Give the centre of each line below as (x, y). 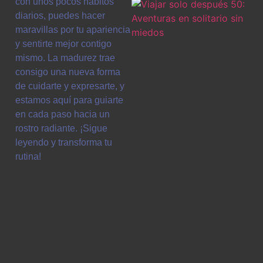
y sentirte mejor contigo (63, 44)
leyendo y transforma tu (64, 142)
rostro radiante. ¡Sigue (61, 128)
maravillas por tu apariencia (73, 30)
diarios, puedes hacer (60, 16)
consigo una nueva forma (68, 72)
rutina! (28, 156)
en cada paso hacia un (63, 114)
